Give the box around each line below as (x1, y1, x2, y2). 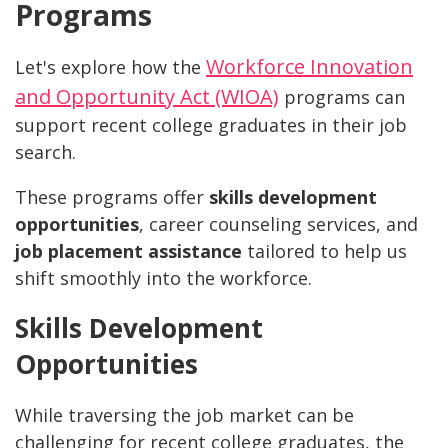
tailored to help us (242, 239, 407, 264)
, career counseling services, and (139, 212, 418, 237)
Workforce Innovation (206, 53, 413, 81)
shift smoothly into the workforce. (15, 266, 312, 291)
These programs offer (15, 185, 209, 210)
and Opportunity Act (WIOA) (15, 83, 279, 111)
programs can (279, 85, 405, 110)
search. (15, 140, 76, 165)
